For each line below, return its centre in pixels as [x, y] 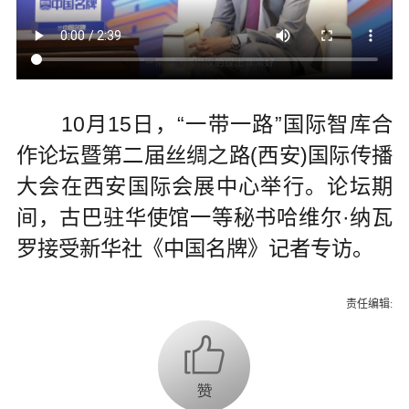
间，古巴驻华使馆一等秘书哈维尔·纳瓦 [204, 218]
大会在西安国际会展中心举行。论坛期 [204, 187]
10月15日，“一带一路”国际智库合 [204, 125]
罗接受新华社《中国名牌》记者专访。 [194, 249]
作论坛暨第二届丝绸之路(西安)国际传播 [204, 156]
